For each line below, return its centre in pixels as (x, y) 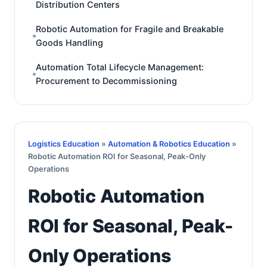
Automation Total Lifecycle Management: (120, 67)
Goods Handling (69, 43)
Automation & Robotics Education (169, 144)
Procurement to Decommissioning (106, 81)
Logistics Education (64, 144)
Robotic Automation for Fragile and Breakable (130, 29)
